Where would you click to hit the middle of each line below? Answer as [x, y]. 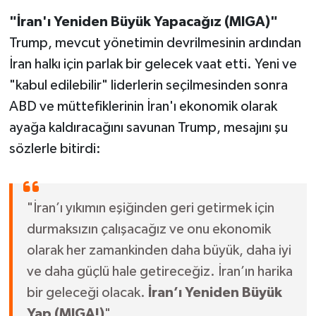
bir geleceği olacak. [87, 293]
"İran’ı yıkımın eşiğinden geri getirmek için [150, 208]
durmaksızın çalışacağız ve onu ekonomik [148, 230]
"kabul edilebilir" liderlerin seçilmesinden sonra [148, 86]
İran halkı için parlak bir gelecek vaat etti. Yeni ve [153, 65]
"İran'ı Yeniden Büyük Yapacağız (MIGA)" [143, 22]
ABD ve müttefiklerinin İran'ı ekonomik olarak [143, 107]
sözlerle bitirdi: [55, 149]
